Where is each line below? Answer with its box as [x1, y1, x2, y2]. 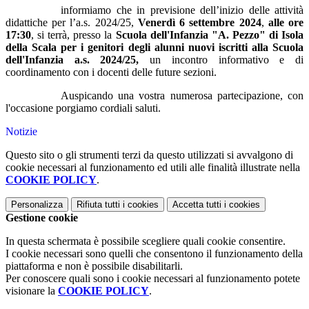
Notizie [6, 126, 37, 138]
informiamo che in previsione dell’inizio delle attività [61, 4, 303, 17]
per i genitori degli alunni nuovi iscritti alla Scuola [61, 41, 304, 54]
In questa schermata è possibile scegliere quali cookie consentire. [6, 235, 286, 248]
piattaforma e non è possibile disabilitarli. [6, 260, 183, 272]
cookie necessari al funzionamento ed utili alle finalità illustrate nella [6, 161, 300, 174]
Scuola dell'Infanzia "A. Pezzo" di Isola [115, 29, 303, 41]
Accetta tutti [172, 199, 221, 210]
